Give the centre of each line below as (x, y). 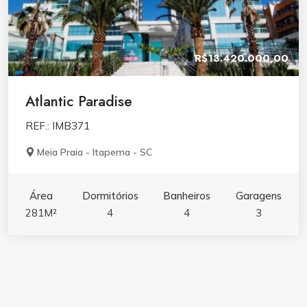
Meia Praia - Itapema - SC (95, 152)
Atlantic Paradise (79, 102)
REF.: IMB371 (58, 126)
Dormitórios (110, 196)
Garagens (258, 196)
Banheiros (187, 196)
